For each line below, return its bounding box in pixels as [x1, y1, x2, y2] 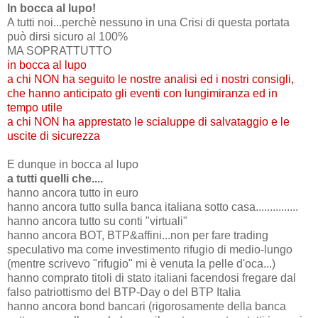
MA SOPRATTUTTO [7, 44, 111, 57]
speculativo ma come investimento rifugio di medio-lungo [7, 243, 292, 256]
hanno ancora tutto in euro [7, 186, 138, 199]
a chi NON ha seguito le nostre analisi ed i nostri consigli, [7, 72, 294, 85]
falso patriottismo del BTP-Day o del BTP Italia [7, 285, 241, 298]
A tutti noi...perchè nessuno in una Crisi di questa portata [7, 16, 290, 28]
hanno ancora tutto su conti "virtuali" [7, 214, 187, 227]
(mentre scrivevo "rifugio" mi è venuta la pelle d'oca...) [7, 257, 275, 270]
